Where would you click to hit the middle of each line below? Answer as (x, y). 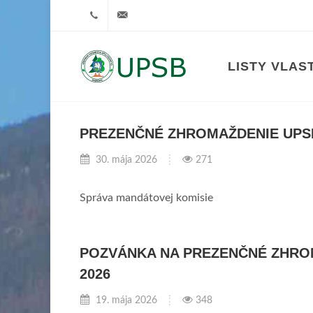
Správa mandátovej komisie (146, 198)
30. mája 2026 (125, 160)
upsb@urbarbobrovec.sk (184, 15)
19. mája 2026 (125, 300)
